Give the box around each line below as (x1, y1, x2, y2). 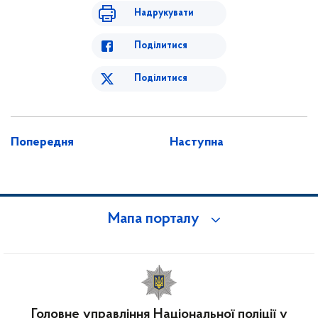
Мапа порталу (108, 212, 199, 227)
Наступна (170, 136, 224, 149)
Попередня (11, 136, 74, 149)
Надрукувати (134, 8, 194, 18)
